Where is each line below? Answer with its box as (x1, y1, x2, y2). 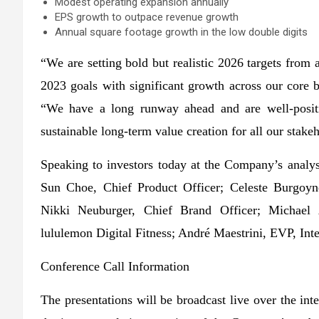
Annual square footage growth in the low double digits (55, 26, 308, 39)
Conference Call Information (41, 259, 189, 274)
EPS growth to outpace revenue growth (55, 11, 239, 24)
